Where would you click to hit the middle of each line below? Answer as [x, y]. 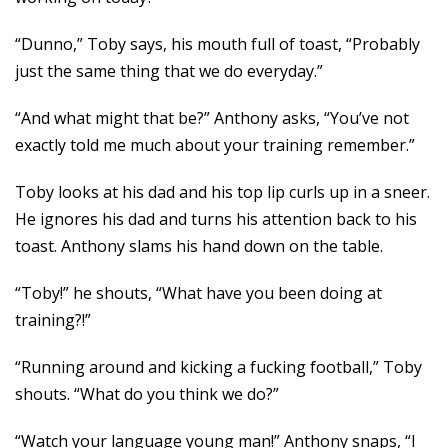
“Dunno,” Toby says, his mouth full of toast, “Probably [217, 44]
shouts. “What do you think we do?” [147, 394]
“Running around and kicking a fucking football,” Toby [218, 367]
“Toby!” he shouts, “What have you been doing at [198, 293]
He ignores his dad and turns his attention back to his [216, 219]
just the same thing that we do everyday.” [169, 71]
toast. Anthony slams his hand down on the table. [199, 246]
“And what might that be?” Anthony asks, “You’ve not [212, 118]
